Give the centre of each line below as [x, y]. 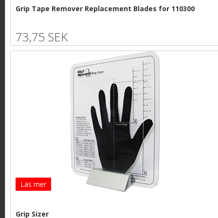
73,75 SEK [42, 37]
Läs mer [33, 184]
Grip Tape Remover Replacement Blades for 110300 [105, 8]
